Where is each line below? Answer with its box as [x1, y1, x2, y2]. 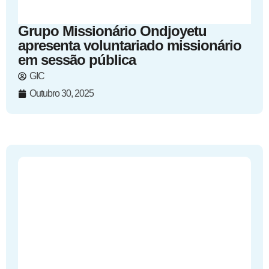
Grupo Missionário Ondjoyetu [18, 23, 207, 39]
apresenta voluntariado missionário [18, 37, 241, 53]
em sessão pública [18, 52, 136, 68]
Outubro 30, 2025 [29, 88, 94, 98]
